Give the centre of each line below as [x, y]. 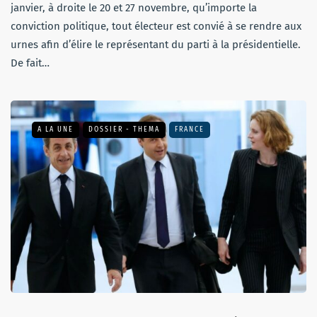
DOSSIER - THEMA [124, 130]
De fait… [30, 63]
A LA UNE [56, 130]
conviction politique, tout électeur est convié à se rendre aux [156, 27]
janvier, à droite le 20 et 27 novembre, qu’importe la [134, 8]
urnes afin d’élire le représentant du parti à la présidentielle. [156, 45]
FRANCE [190, 130]
